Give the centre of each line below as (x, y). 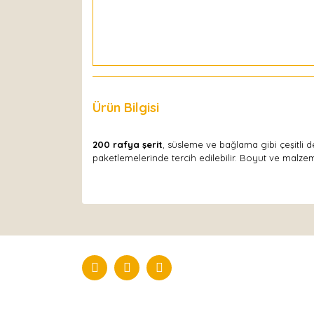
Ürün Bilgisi (126, 108)
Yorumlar (209, 108)
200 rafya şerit (128, 144)
